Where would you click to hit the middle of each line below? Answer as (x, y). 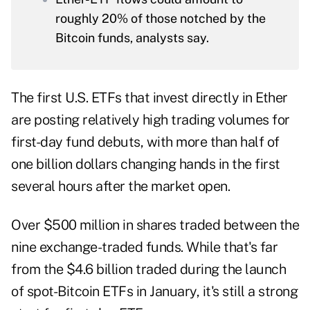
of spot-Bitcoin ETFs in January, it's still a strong (154, 292)
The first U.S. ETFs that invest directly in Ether (149, 98)
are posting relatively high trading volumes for (151, 120)
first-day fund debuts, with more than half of (145, 142)
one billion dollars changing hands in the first (146, 164)
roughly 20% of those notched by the (161, 19)
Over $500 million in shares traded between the (155, 225)
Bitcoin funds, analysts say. (132, 38)
